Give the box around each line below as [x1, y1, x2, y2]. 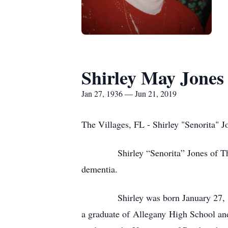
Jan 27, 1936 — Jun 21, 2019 [81, 88, 177, 99]
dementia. [81, 163, 118, 175]
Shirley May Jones [81, 64, 224, 91]
